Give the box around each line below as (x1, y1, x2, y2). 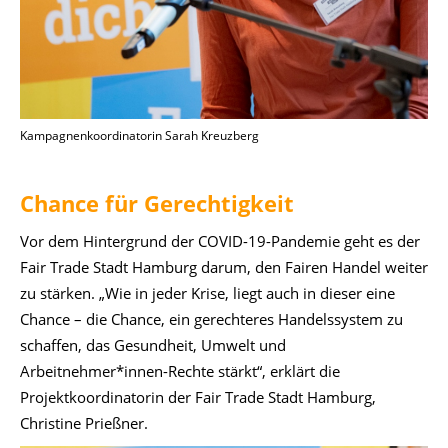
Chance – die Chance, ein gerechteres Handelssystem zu (20, 308, 403, 329)
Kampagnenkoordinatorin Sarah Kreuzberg (20, 126, 259, 144)
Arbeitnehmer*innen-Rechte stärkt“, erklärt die (20, 360, 340, 381)
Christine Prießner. (20, 412, 148, 433)
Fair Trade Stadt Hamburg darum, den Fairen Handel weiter (20, 256, 428, 277)
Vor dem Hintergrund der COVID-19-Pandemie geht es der (20, 230, 420, 251)
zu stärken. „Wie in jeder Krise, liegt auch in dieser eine (20, 282, 395, 303)
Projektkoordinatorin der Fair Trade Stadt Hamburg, (20, 386, 376, 407)
